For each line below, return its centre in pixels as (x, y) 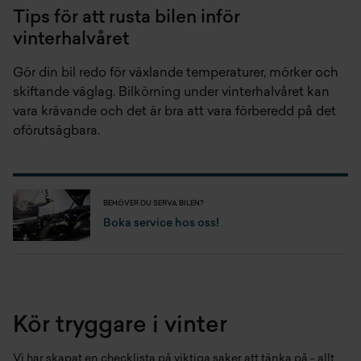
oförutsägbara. (56, 131)
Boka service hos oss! (161, 224)
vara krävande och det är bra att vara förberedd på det (174, 112)
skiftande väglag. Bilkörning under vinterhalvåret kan (171, 93)
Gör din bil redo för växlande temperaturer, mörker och (176, 73)
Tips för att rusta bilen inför (127, 18)
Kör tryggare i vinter (120, 326)
